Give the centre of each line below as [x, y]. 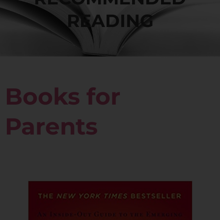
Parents [51, 126]
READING [110, 20]
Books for [63, 96]
